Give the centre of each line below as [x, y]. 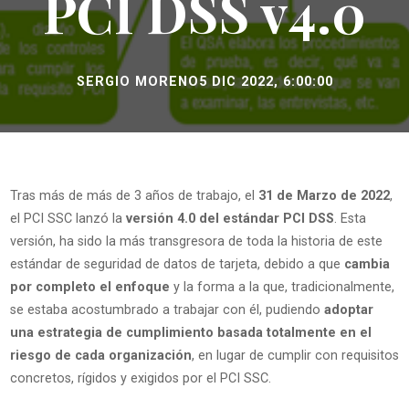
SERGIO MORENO [137, 81]
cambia [367, 265]
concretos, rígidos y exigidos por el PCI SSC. [140, 379]
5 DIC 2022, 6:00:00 [266, 81]
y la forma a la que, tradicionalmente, [282, 288]
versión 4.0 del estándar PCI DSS [230, 219]
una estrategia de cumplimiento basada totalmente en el [190, 333]
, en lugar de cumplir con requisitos [295, 356]
